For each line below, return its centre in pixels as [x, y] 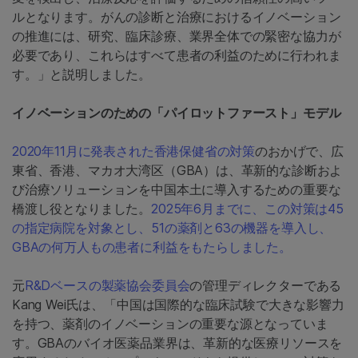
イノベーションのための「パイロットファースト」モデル [177, 113]
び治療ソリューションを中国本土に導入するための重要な [177, 190]
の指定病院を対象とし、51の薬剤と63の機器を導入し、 [172, 228]
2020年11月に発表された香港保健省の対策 [134, 151]
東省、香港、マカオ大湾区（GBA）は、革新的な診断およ [177, 171]
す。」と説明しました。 [82, 75]
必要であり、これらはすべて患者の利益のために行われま [177, 56]
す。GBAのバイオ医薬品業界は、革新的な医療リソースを [177, 343]
